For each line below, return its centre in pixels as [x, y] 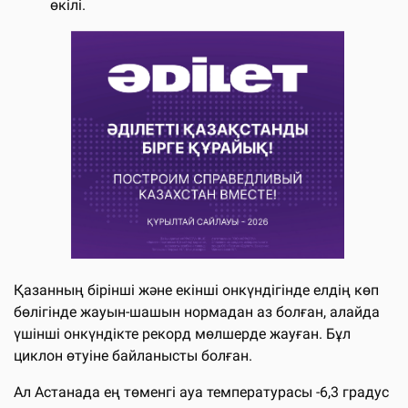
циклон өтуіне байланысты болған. [133, 355]
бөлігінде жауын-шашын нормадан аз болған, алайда [197, 311]
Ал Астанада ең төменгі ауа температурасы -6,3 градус [201, 392]
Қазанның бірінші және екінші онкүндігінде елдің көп [196, 290]
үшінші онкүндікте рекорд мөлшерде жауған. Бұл [182, 333]
